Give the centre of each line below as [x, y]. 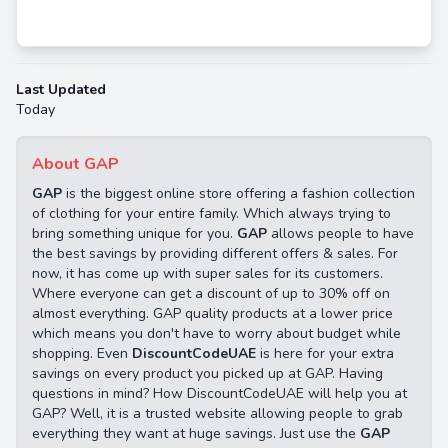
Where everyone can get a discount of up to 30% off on [211, 294]
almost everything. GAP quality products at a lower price [212, 314]
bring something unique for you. [132, 234]
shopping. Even [82, 354]
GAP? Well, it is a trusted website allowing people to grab [217, 414]
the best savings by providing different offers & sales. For [215, 254]
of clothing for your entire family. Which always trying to [211, 214]
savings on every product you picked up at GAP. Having [207, 374]
